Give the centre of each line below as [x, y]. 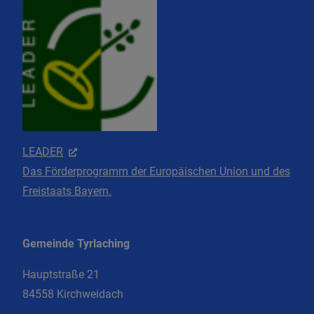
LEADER [43, 151]
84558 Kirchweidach [73, 294]
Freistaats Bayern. [67, 191]
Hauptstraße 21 [61, 275]
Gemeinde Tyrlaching [76, 244]
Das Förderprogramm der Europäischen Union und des [156, 171]
